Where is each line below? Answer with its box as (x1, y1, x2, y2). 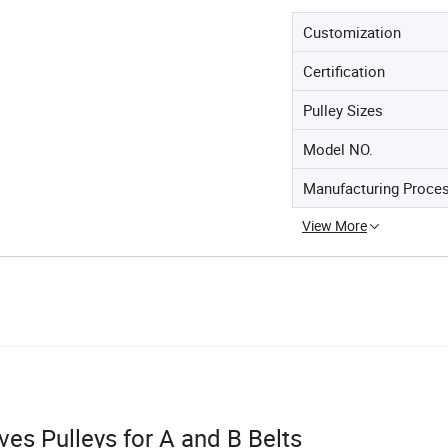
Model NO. (303, 138, 373, 159)
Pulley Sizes (303, 99, 383, 120)
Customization (303, 21, 401, 42)
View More (302, 215, 367, 235)
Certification (303, 60, 385, 81)
